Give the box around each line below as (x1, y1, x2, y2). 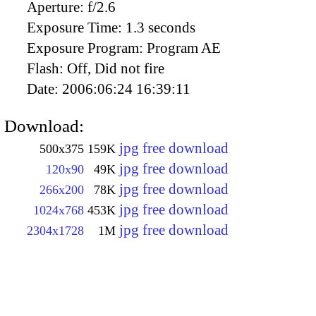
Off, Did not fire (67, 59, 164, 77)
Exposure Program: (27, 39, 147, 56)
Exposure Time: (27, 18, 126, 36)
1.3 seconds (126, 18, 195, 36)
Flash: (27, 59, 67, 77)
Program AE (147, 39, 221, 56)
